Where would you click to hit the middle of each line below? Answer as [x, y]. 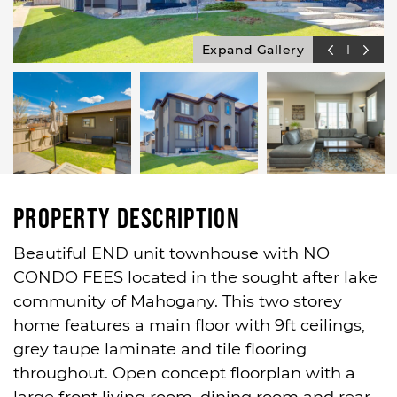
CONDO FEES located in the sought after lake [195, 277]
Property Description [127, 219]
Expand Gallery [253, 50]
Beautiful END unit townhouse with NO [171, 253]
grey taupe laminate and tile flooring [160, 349]
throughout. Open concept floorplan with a [184, 373]
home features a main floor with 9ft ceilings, [189, 325]
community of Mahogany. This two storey [178, 301]
